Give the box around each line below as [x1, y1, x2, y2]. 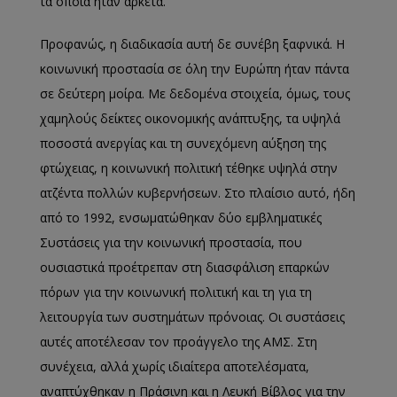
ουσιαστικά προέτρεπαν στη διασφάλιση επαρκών [40, 259, 330, 276]
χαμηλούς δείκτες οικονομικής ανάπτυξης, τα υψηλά [40, 110, 340, 127]
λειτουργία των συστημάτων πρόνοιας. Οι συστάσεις [40, 308, 345, 325]
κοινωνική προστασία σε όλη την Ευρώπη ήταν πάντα [40, 60, 349, 77]
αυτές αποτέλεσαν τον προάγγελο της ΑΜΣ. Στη [40, 333, 317, 350]
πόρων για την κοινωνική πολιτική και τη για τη [40, 284, 312, 300]
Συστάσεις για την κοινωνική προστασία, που [40, 234, 302, 251]
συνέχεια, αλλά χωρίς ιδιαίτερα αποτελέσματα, [40, 358, 309, 375]
